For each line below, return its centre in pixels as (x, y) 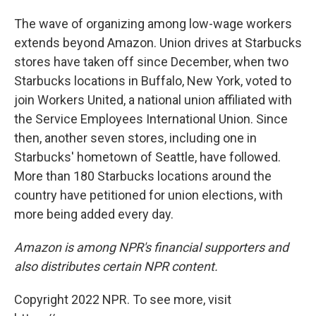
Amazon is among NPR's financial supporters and (151, 247)
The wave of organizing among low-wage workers (153, 24)
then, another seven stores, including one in (135, 138)
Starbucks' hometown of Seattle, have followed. (147, 157)
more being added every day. (94, 214)
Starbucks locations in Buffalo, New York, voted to (153, 81)
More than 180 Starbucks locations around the (143, 176)
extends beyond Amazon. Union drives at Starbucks (158, 43)
